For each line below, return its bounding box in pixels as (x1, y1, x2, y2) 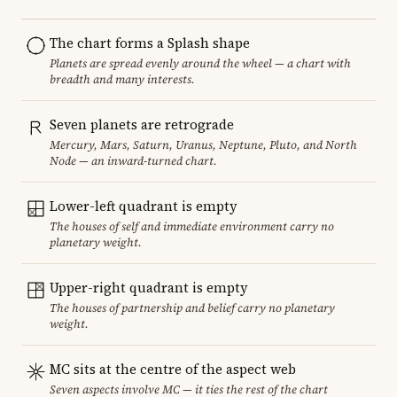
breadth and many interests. (50, 71, 195, 87)
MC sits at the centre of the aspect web (50, 359, 296, 378)
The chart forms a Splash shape (50, 33, 250, 52)
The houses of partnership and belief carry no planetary (50, 300, 335, 315)
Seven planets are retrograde (50, 114, 234, 134)
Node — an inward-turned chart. (50, 152, 217, 168)
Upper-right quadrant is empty (50, 277, 248, 297)
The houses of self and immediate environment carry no (50, 218, 334, 234)
